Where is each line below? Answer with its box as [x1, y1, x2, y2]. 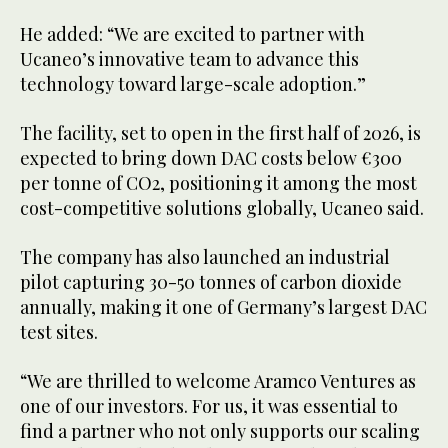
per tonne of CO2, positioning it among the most [20, 170, 417, 195]
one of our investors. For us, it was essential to [20, 393, 398, 418]
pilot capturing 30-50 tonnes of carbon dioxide [20, 269, 402, 294]
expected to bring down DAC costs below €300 [20, 145, 402, 170]
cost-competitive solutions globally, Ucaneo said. [20, 195, 428, 220]
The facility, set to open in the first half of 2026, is [20, 120, 421, 145]
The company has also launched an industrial [20, 244, 390, 269]
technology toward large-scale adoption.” [20, 71, 370, 96]
